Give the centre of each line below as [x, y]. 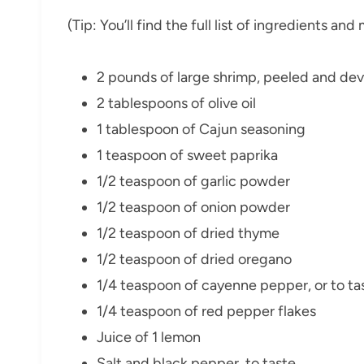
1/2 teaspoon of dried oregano [194, 260]
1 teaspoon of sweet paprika [187, 156]
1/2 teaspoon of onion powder [193, 208]
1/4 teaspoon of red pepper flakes [206, 312]
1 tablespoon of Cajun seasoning [201, 130]
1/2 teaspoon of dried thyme [188, 234]
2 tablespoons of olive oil [176, 104]
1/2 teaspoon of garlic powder [193, 182]
